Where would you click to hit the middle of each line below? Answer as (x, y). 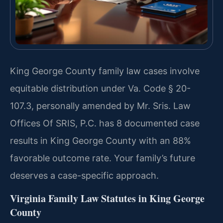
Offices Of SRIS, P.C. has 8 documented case (105, 123)
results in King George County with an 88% (101, 141)
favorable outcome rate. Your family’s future (103, 158)
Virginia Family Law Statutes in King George (107, 198)
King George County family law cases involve (105, 71)
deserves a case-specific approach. (84, 176)
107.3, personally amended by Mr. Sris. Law (100, 106)
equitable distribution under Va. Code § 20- (100, 89)
